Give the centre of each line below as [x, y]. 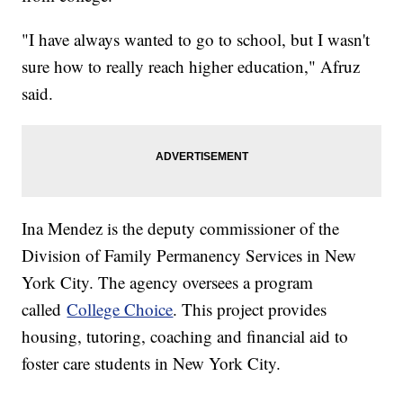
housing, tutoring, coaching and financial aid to [185, 336]
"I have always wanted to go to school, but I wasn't [196, 39]
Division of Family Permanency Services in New [189, 255]
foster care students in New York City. [152, 363]
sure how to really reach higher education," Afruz [191, 66]
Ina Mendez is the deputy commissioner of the [181, 228]
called [45, 309]
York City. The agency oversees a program [168, 282]
